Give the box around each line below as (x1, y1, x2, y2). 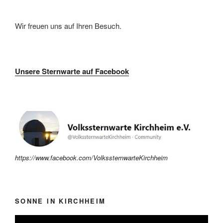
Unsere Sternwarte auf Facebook (15, 66, 129, 77)
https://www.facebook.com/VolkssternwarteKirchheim (15, 153, 168, 163)
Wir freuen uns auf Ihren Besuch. (15, 20, 121, 31)
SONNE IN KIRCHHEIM (15, 196, 106, 206)
